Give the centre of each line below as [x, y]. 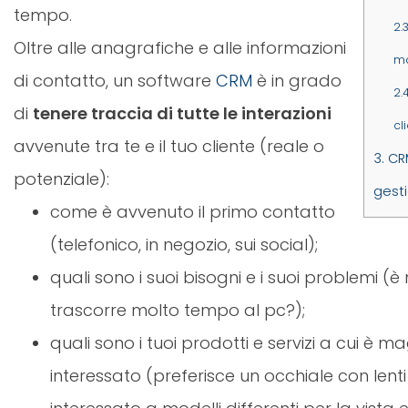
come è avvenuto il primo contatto [193, 212]
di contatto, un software [115, 81]
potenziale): [61, 179]
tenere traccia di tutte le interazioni [182, 114]
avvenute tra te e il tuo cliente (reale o [169, 147]
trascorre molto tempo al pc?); [178, 311]
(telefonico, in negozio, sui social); [184, 245]
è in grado [297, 81]
